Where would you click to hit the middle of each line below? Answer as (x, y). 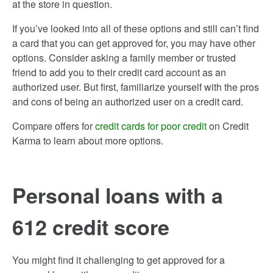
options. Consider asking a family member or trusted (124, 58)
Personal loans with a (118, 195)
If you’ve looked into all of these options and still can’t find (136, 28)
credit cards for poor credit (151, 126)
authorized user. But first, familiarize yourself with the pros (136, 87)
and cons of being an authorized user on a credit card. (128, 101)
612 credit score (91, 227)
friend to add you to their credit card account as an (119, 72)
